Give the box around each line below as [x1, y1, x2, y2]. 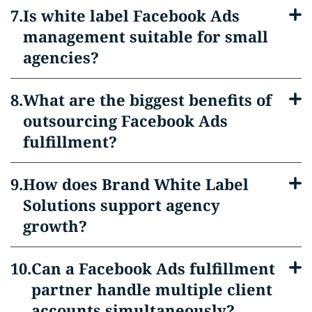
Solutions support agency [23, 194, 220, 215]
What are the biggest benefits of [23, 88, 272, 110]
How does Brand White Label [23, 173, 249, 194]
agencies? [23, 46, 99, 68]
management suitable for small [23, 25, 268, 47]
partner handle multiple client [31, 278, 272, 299]
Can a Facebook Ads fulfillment [31, 257, 275, 279]
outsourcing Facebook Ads [23, 109, 228, 131]
